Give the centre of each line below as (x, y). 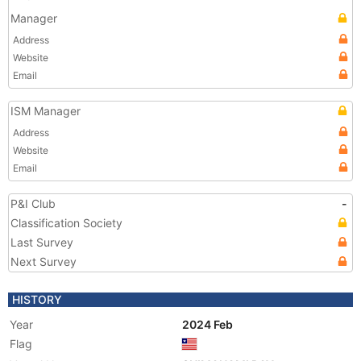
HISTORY (37, 299)
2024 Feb (209, 324)
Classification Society (66, 223)
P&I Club (33, 203)
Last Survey (42, 242)
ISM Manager (46, 111)
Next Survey (44, 261)
